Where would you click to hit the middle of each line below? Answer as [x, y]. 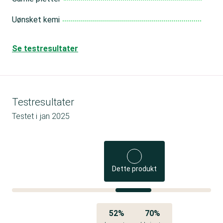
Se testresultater [45, 48]
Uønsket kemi [36, 19]
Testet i [25, 116]
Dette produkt [135, 168]
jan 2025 [55, 116]
